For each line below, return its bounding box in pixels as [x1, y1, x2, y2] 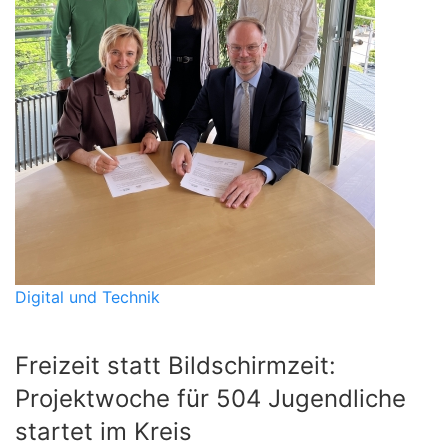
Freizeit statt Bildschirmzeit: [15, 351, 336, 381]
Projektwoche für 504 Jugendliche [15, 384, 406, 414]
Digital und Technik [15, 287, 160, 308]
